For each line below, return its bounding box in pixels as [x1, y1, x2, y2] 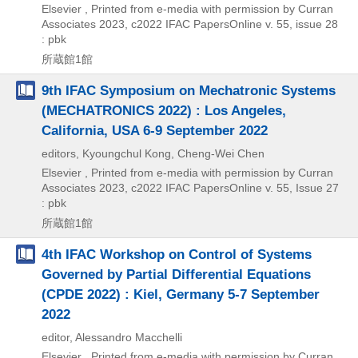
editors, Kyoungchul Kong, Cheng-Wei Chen [42, 147, 265, 161]
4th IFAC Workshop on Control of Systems [42, 246, 312, 263]
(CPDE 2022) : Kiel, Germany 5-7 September [42, 286, 320, 303]
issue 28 [292, 18, 338, 31]
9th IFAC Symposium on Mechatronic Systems [42, 82, 336, 99]
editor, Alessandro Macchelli [42, 331, 182, 344]
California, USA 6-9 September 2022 [42, 122, 268, 139]
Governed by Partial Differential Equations [42, 266, 311, 283]
